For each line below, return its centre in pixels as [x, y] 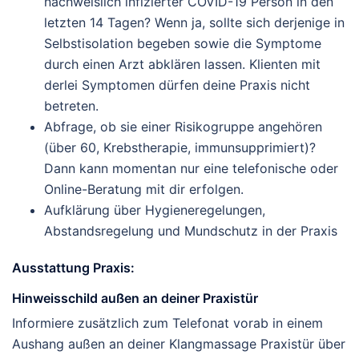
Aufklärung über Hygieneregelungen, [155, 210]
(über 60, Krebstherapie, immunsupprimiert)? [180, 147]
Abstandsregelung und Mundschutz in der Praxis [191, 231]
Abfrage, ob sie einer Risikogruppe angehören [183, 127]
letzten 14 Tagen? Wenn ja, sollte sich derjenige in [194, 22]
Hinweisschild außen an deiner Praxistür [135, 298]
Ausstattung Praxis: [73, 268]
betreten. [71, 106]
